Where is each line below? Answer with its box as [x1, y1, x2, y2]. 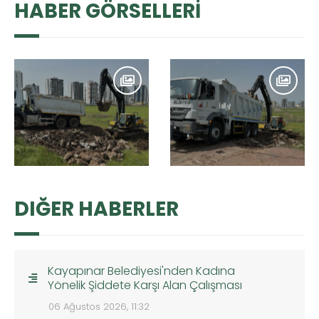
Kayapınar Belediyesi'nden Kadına [48, 263, 236, 280]
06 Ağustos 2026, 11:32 [48, 300, 150, 314]
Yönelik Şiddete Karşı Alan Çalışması [48, 277, 243, 294]
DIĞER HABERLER [14, 195, 179, 224]
